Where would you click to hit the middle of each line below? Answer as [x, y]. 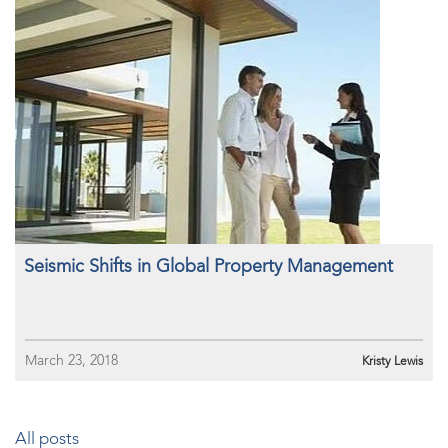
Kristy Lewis [392, 361]
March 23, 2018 [71, 360]
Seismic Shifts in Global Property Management [208, 266]
